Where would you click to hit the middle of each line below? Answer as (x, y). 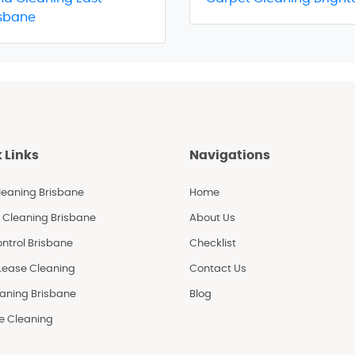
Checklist (213, 243)
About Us (212, 218)
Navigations (230, 155)
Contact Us (218, 269)
